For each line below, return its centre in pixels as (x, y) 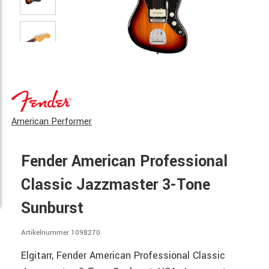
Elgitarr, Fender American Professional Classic (123, 255)
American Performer (52, 122)
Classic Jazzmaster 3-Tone (116, 185)
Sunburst (52, 208)
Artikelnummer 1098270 (61, 233)
